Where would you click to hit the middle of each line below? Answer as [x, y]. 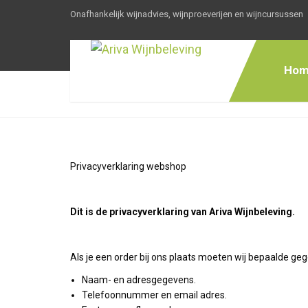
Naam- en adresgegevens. [139, 280]
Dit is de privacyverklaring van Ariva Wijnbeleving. [183, 212]
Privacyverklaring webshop [128, 166]
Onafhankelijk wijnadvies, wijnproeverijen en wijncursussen [187, 14]
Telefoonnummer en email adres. [154, 295]
